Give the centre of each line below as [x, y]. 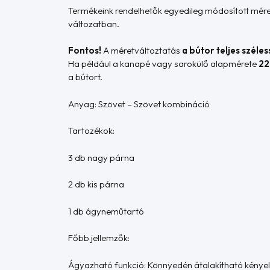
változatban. [94, 24]
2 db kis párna [96, 184]
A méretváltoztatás [142, 51]
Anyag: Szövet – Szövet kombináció [139, 104]
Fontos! [85, 51]
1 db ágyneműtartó [106, 211]
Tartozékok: [92, 131]
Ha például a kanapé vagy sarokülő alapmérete [164, 64]
